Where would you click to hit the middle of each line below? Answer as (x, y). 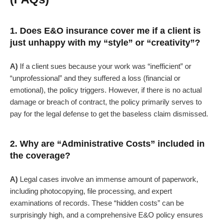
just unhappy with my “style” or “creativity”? (105, 43)
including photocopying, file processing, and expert (91, 191)
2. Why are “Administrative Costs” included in (107, 144)
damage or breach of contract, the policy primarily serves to (106, 102)
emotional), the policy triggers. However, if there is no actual (106, 90)
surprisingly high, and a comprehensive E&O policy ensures (107, 215)
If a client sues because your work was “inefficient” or (105, 66)
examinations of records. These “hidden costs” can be (97, 203)
